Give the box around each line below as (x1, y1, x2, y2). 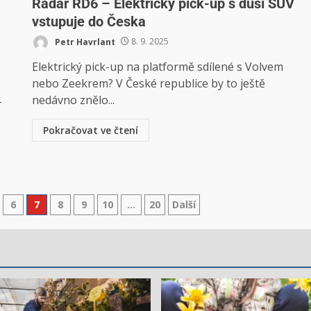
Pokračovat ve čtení (43, 123, 139, 137)
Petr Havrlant (53, 35, 116, 48)
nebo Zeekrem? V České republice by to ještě (32, 75, 266, 91)
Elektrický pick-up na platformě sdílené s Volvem (32, 58, 284, 74)
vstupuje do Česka (32, 12, 146, 30)
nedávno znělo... (32, 92, 115, 108)
